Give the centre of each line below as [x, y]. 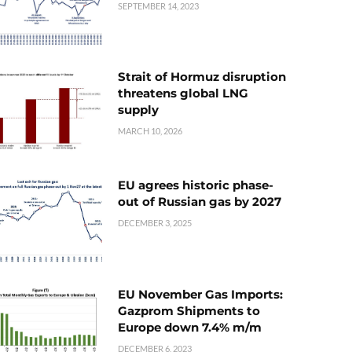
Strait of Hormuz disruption [202, 77]
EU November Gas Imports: [200, 294]
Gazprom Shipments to [189, 310]
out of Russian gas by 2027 [200, 202]
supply [138, 110]
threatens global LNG [183, 93]
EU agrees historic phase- [196, 185]
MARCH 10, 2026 [150, 131]
